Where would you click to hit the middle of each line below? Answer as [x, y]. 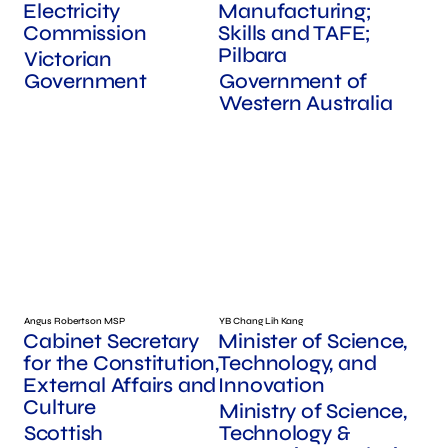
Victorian [68, 60]
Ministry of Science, [312, 411]
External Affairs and [120, 385]
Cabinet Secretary [111, 341]
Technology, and [297, 363]
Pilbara [252, 56]
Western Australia [305, 104]
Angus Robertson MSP [74, 320]
